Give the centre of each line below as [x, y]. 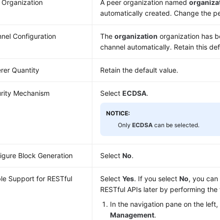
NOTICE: [118, 113]
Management [132, 215]
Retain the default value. [139, 70]
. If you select [157, 179]
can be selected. [176, 125]
